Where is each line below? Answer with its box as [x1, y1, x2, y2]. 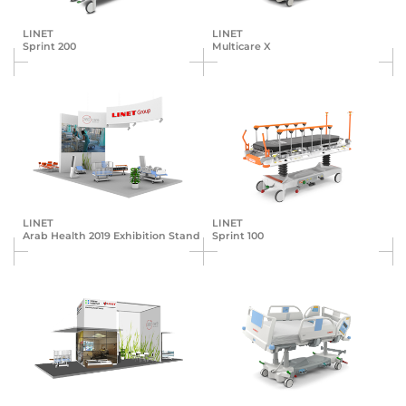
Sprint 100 [212, 229, 264, 243]
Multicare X [212, 40, 271, 53]
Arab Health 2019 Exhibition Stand [23, 229, 200, 243]
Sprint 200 [23, 40, 76, 53]
